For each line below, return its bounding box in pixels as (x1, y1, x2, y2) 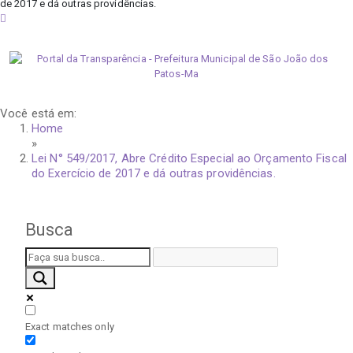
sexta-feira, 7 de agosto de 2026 (15, 13, 165, 24)
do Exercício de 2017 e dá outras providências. (32, 166, 276, 180)
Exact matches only (25, 321, 114, 333)
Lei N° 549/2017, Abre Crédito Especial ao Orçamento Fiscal (32, 151, 347, 165)
